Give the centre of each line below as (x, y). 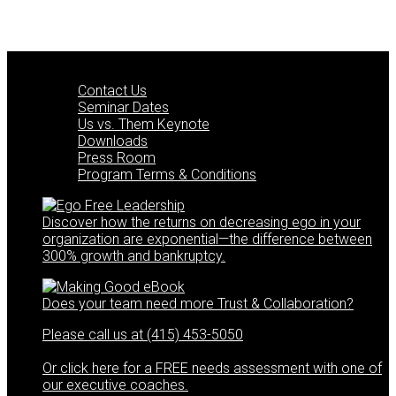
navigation (53, 46)
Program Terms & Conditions (167, 174)
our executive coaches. (115, 385)
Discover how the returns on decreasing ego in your (202, 222)
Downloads (113, 141)
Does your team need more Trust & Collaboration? (198, 303)
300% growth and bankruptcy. (134, 255)
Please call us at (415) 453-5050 (143, 334)
